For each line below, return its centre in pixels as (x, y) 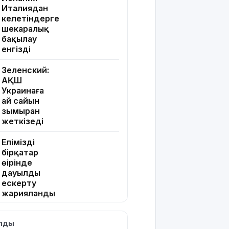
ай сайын (20, 101)
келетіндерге (30, 19)
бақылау (19, 39)
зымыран (21, 111)
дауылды (21, 173)
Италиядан (25, 8)
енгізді (16, 49)
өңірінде (17, 163)
